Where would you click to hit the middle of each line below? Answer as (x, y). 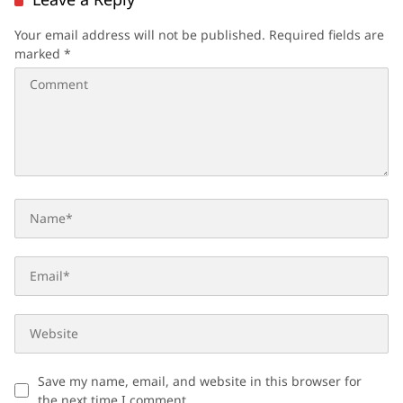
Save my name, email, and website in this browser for (200, 381)
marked (39, 53)
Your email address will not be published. (140, 34)
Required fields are (327, 34)
